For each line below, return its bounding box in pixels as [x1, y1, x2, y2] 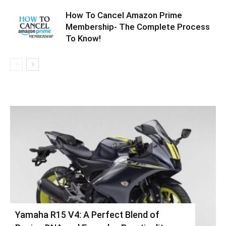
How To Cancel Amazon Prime [66, 10, 182, 20]
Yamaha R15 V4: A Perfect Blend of [15, 209, 159, 220]
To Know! [66, 33, 101, 43]
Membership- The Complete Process [66, 21, 210, 32]
